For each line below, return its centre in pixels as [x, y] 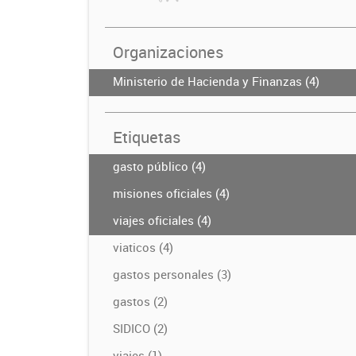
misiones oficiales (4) [171, 193]
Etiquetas [147, 137]
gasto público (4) [159, 166]
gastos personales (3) [172, 274]
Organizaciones [168, 52]
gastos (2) [140, 301]
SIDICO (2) [140, 328]
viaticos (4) [143, 247]
